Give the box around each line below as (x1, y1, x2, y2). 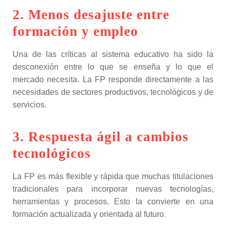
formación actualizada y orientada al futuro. (13, 210, 166, 218)
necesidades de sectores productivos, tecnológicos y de (13, 88, 213, 96)
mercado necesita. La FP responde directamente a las (13, 75, 213, 84)
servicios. (13, 100, 46, 109)
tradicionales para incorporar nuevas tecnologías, (13, 185, 213, 193)
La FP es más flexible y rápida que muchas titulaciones (13, 172, 213, 181)
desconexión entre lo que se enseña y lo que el (13, 63, 213, 71)
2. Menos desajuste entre (13, 7, 169, 22)
